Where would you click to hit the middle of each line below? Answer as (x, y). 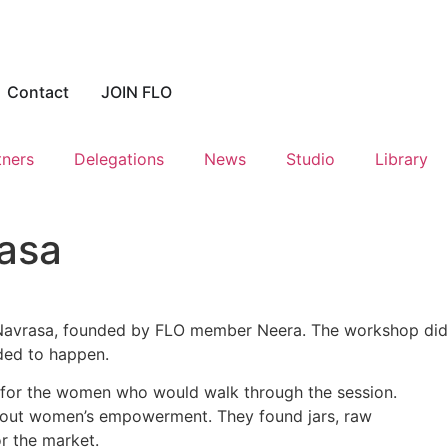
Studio (310, 159)
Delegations (119, 159)
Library (401, 159)
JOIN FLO (136, 92)
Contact (38, 92)
